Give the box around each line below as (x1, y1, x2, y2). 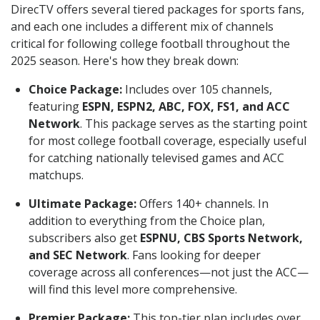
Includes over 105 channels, (122, 81, 272, 97)
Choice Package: (29, 81, 122, 97)
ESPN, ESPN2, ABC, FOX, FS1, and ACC (82, 98, 290, 114)
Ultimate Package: (29, 195, 136, 211)
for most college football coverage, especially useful (29, 132, 306, 149)
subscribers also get (29, 229, 140, 246)
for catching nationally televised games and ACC (29, 149, 284, 166)
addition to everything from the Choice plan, (29, 212, 265, 229)
